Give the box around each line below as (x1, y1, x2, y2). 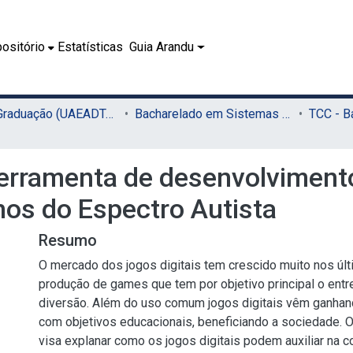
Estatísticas (58, 39, 124, 54)
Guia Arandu (129, 39, 195, 54)
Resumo (39, 231, 97, 250)
